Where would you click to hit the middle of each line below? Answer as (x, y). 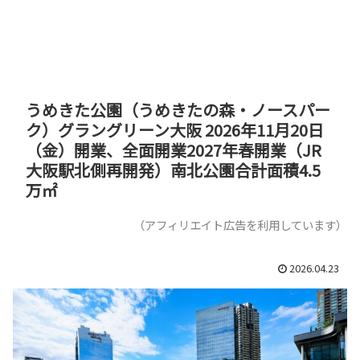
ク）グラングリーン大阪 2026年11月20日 (175, 129)
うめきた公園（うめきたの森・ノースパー (178, 109)
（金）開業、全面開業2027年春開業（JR (174, 149)
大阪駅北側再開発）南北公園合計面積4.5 (173, 170)
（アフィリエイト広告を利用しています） (240, 224)
